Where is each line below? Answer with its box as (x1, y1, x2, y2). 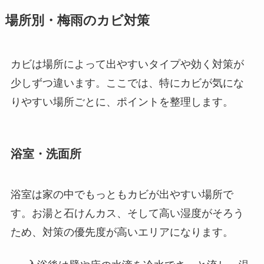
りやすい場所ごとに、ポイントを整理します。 (10, 95, 233, 108)
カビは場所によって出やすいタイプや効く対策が (10, 58, 244, 70)
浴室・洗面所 (10, 147, 81, 161)
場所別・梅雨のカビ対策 (5, 13, 150, 28)
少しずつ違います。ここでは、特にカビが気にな (10, 77, 244, 89)
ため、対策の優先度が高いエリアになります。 (10, 226, 233, 239)
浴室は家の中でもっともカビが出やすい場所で (10, 189, 233, 201)
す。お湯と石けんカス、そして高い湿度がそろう (10, 207, 244, 220)
